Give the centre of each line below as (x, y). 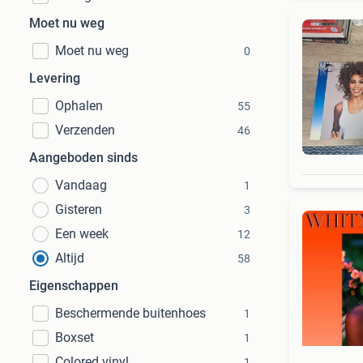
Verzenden (85, 130)
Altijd (70, 258)
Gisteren (79, 209)
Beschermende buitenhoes (130, 313)
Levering (55, 78)
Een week (82, 234)
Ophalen (79, 106)
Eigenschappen (74, 286)
